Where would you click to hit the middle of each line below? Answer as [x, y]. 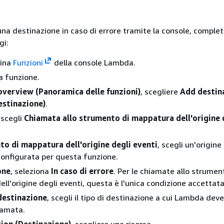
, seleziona [31, 171]
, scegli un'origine [189, 144]
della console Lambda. [93, 62]
